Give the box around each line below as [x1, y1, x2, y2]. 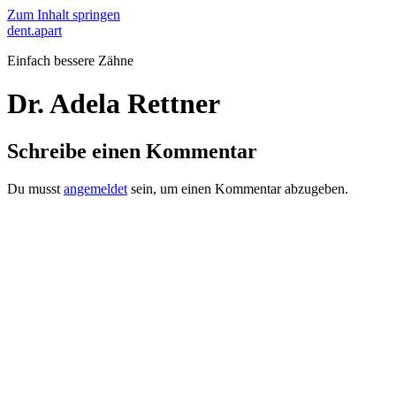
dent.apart [7, 23, 62, 38]
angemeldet [64, 180, 127, 196]
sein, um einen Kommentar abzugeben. [127, 180, 348, 196]
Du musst [7, 180, 64, 196]
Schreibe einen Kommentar [7, 139, 257, 163]
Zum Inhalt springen [7, 7, 120, 22]
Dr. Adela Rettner [7, 88, 220, 120]
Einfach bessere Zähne [7, 53, 133, 68]
